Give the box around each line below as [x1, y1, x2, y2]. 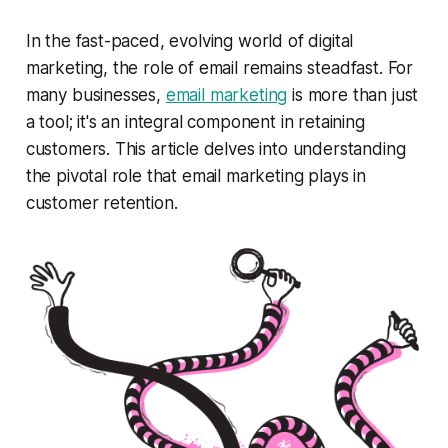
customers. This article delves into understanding [25, 138, 406, 159]
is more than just [287, 84, 419, 105]
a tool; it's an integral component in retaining [25, 111, 365, 132]
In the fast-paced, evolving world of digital [25, 30, 354, 51]
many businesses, [25, 84, 166, 105]
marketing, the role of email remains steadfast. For [25, 57, 414, 78]
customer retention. [25, 192, 178, 213]
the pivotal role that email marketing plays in [25, 165, 366, 186]
